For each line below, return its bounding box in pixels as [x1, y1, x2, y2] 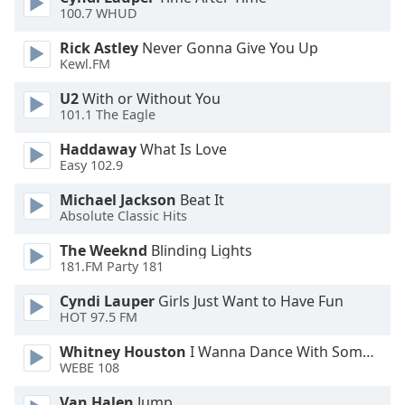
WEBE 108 [60, 359, 119, 377]
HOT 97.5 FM [60, 308, 137, 326]
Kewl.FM [60, 55, 110, 73]
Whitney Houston [60, 342, 186, 362]
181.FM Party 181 [60, 258, 164, 276]
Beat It [176, 190, 224, 210]
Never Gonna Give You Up [138, 38, 318, 58]
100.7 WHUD [60, 5, 137, 23]
